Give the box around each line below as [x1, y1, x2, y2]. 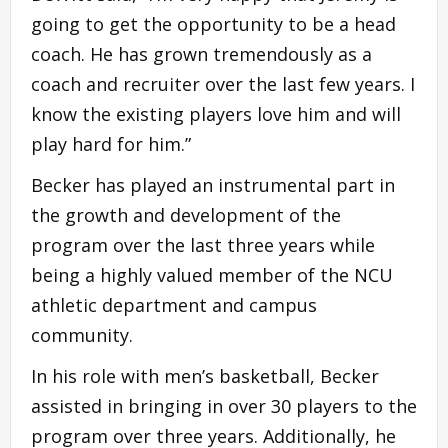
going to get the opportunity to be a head [31, 11, 396, 36]
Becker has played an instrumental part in [31, 172, 395, 197]
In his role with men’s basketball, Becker [31, 363, 379, 388]
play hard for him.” [31, 131, 191, 156]
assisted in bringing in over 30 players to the [31, 393, 417, 418]
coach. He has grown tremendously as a [31, 41, 372, 66]
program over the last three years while [31, 232, 375, 257]
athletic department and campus [31, 292, 317, 317]
